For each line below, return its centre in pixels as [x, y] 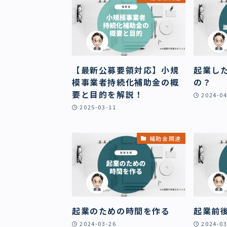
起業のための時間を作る [121, 211]
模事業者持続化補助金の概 [126, 82]
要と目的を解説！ [108, 94]
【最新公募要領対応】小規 [126, 70]
